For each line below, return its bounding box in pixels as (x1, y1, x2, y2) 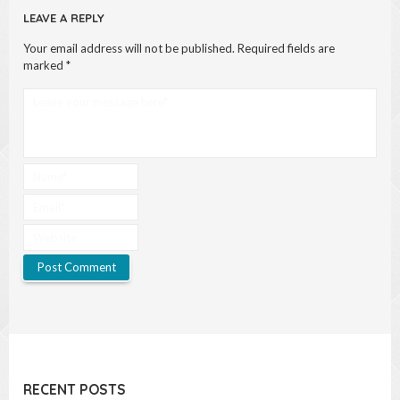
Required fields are (237, 41, 335, 55)
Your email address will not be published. (23, 41, 235, 55)
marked (23, 58, 66, 72)
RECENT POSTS (23, 379, 126, 398)
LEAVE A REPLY (23, 11, 104, 25)
